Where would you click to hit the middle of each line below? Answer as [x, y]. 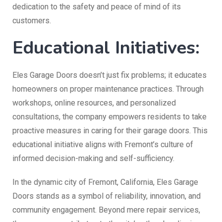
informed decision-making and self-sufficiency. [93, 158]
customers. [32, 20]
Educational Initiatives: [106, 48]
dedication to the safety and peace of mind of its [97, 6]
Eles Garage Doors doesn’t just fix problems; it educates [110, 75]
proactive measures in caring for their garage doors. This [110, 130]
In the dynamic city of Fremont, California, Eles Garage [105, 182]
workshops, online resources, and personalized [94, 103]
